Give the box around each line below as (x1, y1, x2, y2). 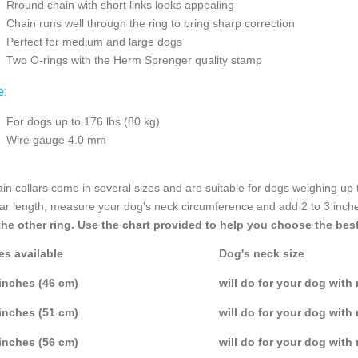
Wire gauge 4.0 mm (6, 133, 106, 147)
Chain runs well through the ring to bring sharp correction (6, 17, 295, 30)
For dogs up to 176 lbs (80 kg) (6, 115, 160, 129)
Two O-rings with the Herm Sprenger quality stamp (6, 54, 262, 67)
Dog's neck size (218, 247, 304, 261)
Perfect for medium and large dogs (6, 35, 182, 49)
